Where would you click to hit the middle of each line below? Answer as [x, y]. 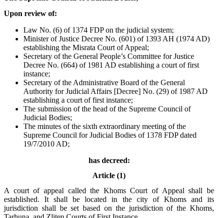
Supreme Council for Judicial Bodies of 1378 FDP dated [110, 135]
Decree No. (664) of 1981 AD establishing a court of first [111, 65]
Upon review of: [30, 13]
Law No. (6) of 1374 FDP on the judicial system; [99, 30]
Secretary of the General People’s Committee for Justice [109, 56]
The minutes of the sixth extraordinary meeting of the [105, 126]
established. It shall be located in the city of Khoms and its [109, 200]
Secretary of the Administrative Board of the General [104, 82]
